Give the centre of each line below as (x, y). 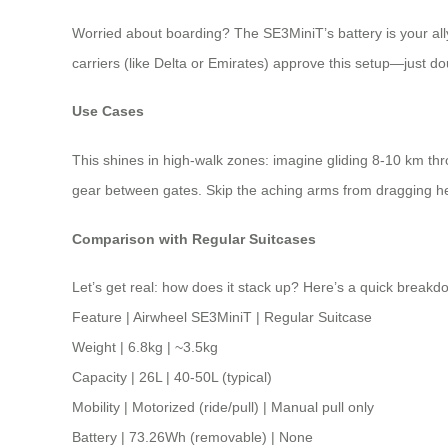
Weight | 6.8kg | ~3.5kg (145, 347)
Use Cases (108, 111)
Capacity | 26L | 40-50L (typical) (172, 377)
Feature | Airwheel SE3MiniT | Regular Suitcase (222, 317)
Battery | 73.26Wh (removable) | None (192, 437)
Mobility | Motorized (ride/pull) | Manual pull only (223, 407)
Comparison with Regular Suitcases (194, 238)
